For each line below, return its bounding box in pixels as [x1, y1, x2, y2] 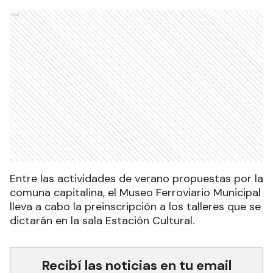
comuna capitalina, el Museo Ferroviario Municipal [10, 185, 261, 200]
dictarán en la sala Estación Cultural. [10, 213, 194, 228]
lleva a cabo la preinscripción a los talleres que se [10, 199, 261, 214]
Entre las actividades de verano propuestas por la [10, 171, 263, 186]
